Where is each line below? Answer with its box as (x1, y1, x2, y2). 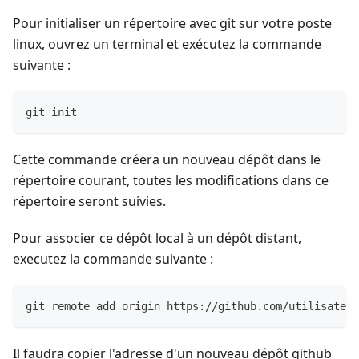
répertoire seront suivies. (13, 192, 166, 211)
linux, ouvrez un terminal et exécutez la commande (13, 35, 321, 54)
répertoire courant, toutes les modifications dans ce (13, 171, 329, 190)
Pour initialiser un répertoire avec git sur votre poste (13, 14, 332, 33)
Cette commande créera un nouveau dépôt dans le (13, 151, 321, 169)
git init (26, 106, 77, 119)
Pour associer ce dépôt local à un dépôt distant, (13, 229, 301, 248)
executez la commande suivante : (13, 250, 213, 268)
